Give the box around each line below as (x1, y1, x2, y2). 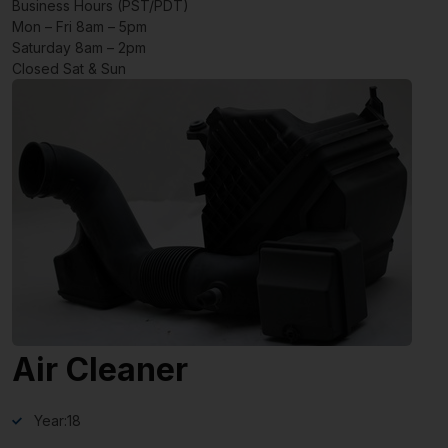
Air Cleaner (12, 349, 188, 389)
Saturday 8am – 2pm (12, 38, 146, 56)
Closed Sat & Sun (12, 59, 126, 77)
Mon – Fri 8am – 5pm (12, 17, 147, 35)
